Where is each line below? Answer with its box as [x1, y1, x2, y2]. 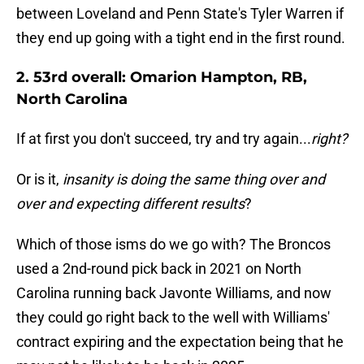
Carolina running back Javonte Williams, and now [16, 284, 331, 302]
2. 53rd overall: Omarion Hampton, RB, [16, 68, 307, 87]
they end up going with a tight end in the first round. [16, 29, 345, 47]
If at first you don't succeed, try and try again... [16, 130, 311, 148]
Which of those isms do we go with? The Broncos [16, 236, 331, 253]
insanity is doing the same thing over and [63, 171, 325, 188]
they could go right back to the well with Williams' [16, 309, 330, 327]
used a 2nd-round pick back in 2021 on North [16, 260, 301, 278]
